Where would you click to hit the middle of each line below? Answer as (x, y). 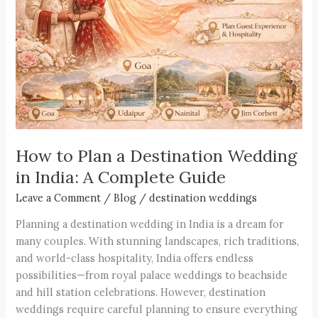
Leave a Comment (59, 198)
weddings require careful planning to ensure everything (157, 309)
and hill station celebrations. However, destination (141, 292)
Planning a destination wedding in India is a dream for (150, 224)
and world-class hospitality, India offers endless (135, 258)
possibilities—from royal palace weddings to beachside (152, 275)
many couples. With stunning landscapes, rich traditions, (158, 241)
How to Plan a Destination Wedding (157, 155)
